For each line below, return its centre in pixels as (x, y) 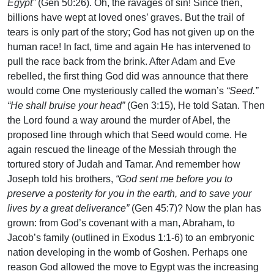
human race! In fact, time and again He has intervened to (129, 47)
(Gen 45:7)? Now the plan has (195, 209)
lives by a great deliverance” (68, 209)
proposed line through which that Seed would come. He (127, 135)
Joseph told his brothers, (61, 179)
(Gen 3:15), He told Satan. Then (195, 106)
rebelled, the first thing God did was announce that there (128, 76)
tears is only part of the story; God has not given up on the (131, 32)
